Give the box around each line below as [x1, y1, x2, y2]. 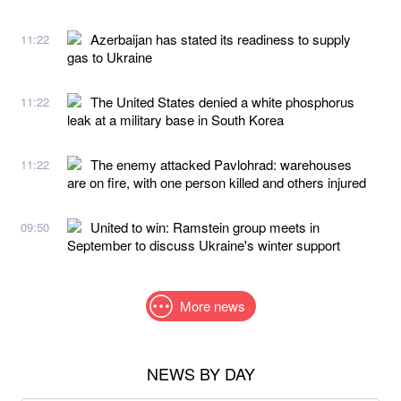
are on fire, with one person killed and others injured [67, 172, 366, 192]
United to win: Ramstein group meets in [90, 217, 320, 236]
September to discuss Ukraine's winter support [67, 235, 340, 254]
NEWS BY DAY [146, 361, 255, 385]
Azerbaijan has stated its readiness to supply [90, 29, 351, 48]
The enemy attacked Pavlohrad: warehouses [90, 154, 352, 174]
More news [179, 295, 245, 315]
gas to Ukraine [67, 47, 152, 66]
